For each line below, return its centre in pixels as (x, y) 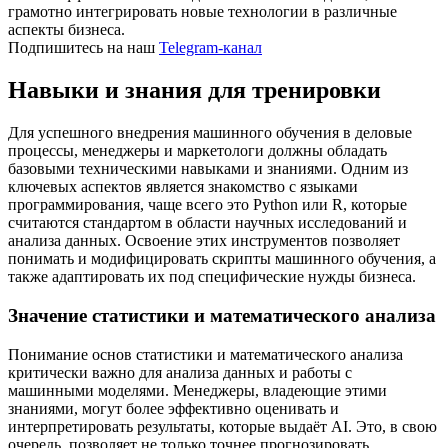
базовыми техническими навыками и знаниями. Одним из (208, 169)
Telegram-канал (210, 48)
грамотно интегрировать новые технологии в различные (202, 12)
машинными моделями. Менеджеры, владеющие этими (197, 390)
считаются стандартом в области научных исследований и (207, 223)
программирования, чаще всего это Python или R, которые (207, 205)
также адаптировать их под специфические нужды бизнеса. (212, 277)
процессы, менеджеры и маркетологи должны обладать (197, 151)
